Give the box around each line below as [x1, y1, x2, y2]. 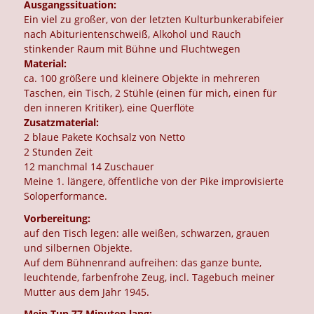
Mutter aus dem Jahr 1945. [24, 285, 150, 299]
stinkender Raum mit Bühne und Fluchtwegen [24, 42, 241, 56]
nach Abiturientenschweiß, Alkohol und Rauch [24, 27, 242, 41]
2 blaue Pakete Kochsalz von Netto [24, 130, 186, 144]
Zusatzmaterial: [24, 116, 100, 130]
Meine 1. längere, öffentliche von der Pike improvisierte [24, 175, 285, 189]
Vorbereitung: [24, 211, 91, 225]
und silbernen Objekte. [24, 240, 133, 254]
